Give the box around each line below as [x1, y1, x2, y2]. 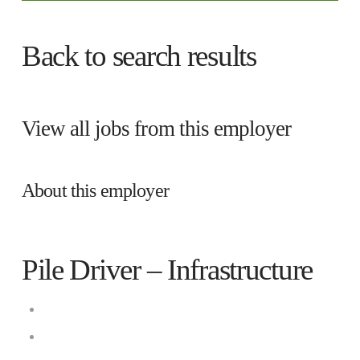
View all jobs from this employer [21, 117, 292, 141]
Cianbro [43, 299, 96, 317]
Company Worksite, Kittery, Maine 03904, [43, 326, 321, 345]
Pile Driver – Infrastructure [21, 253, 313, 287]
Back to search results [21, 39, 256, 73]
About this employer [21, 180, 169, 202]
